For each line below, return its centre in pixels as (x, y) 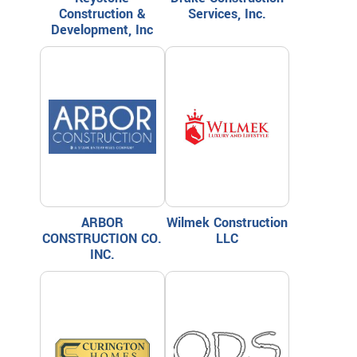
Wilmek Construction (227, 222)
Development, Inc (102, 29)
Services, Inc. (227, 14)
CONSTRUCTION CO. (102, 238)
